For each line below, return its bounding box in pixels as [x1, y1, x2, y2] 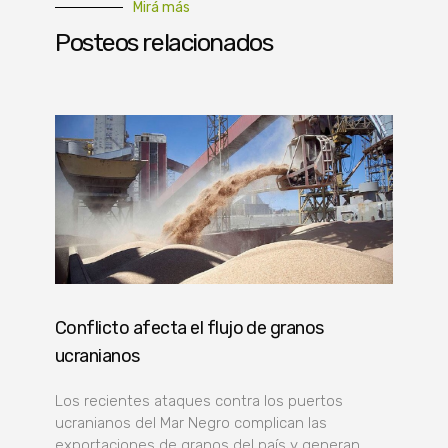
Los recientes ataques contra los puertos [55, 391, 343, 410]
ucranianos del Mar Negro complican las [55, 413, 327, 432]
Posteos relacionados [55, 27, 273, 57]
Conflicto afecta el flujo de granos [55, 316, 324, 339]
